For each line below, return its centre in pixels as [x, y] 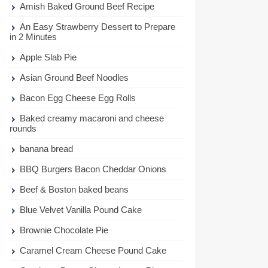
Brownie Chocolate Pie [64, 230]
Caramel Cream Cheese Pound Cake [93, 250]
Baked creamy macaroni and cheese [92, 118]
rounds [23, 128]
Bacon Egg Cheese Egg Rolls [78, 98]
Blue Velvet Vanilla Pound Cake [81, 209]
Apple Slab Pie [48, 57]
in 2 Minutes [33, 36]
